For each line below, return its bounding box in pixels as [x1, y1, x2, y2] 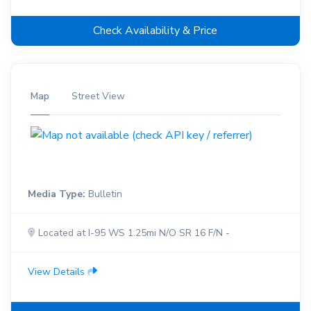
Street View [72, 89, 125, 103]
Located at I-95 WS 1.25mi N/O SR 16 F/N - [35, 226, 230, 240]
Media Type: [28, 187, 85, 201]
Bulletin [85, 187, 122, 201]
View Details [28, 265, 87, 279]
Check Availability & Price [93, 22, 218, 38]
